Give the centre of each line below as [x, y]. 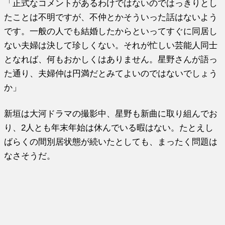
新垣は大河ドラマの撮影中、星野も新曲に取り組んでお [111, 113]
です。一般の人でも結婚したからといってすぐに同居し [111, 31]
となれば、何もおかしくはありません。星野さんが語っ [111, 59]
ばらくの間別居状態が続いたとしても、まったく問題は [111, 141]
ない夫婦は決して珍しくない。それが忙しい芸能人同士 [111, 45]
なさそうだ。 [30, 155]
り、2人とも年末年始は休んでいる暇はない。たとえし [109, 127]
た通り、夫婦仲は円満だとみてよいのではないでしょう [111, 73]
